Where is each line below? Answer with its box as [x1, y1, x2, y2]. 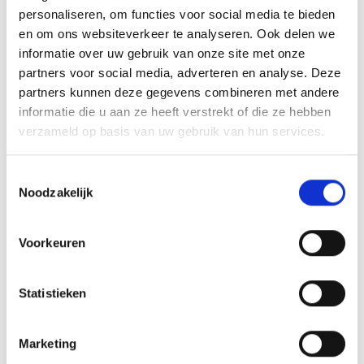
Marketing [19, 336, 76, 350]
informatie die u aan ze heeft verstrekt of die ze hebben [19, 105, 331, 119]
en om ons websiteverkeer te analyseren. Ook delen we [19, 27, 335, 41]
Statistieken [19, 285, 87, 300]
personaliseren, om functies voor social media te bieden [19, 7, 336, 22]
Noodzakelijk [19, 184, 93, 199]
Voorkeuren [19, 235, 85, 249]
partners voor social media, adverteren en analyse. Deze [19, 66, 341, 80]
